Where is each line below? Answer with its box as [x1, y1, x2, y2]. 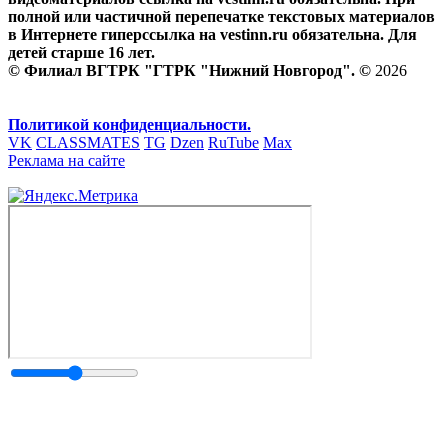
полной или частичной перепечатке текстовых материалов [8, 7, 435, 25]
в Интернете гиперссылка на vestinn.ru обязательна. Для [8, 25, 417, 43]
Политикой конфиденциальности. [8, 115, 251, 133]
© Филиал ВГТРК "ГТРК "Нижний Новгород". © [8, 61, 375, 79]
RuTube [208, 133, 259, 151]
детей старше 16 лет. [8, 43, 155, 61]
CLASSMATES [36, 133, 140, 151]
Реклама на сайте [8, 151, 125, 169]
